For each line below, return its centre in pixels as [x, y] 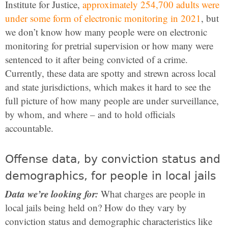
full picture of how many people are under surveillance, [112, 101]
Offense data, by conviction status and [113, 159]
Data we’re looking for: [52, 194]
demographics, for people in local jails [110, 176]
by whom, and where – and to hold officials [90, 114]
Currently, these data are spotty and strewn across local [110, 73]
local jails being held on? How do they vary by [96, 207]
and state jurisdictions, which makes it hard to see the [108, 87]
